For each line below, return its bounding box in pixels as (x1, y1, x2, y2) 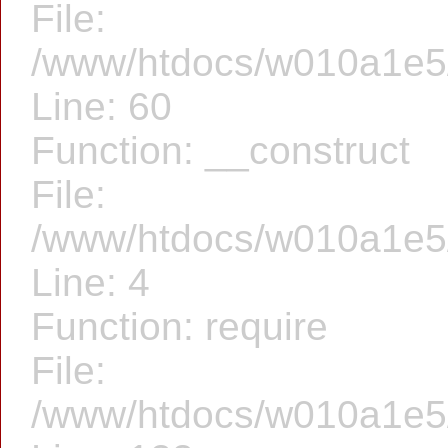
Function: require (31, 305, 328, 348)
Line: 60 (31, 85, 172, 128)
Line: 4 (31, 261, 150, 304)
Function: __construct (31, 129, 410, 172)
